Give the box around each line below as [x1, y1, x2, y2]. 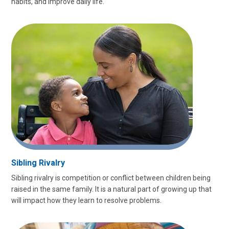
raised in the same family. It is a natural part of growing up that [11, 185, 212, 193]
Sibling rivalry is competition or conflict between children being [11, 174, 211, 182]
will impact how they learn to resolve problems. [11, 196, 162, 204]
